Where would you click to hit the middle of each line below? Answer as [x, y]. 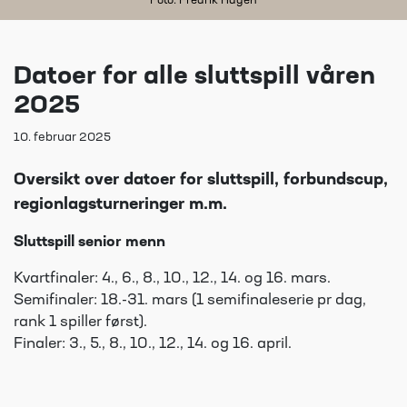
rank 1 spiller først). [80, 322]
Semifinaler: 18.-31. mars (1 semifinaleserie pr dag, [190, 300]
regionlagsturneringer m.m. [120, 204]
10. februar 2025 [62, 137]
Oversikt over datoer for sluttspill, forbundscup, [201, 180]
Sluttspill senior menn [89, 242]
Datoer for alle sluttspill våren [194, 77]
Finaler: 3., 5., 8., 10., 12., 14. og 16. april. [153, 344]
